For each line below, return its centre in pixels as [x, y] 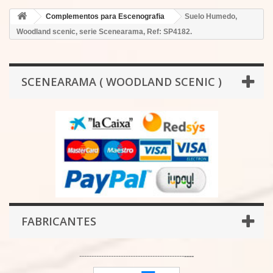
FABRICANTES [59, 221]
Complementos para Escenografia [105, 16]
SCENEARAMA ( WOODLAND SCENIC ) [122, 82]
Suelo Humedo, [211, 16]
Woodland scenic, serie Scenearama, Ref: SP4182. [104, 32]
